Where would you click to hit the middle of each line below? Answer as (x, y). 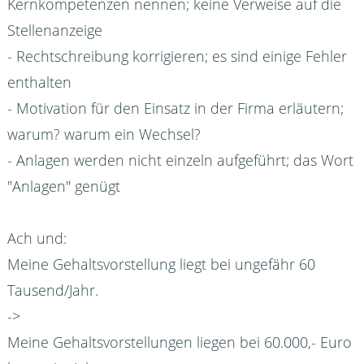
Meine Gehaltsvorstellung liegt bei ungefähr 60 (161, 264)
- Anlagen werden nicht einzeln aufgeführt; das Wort (180, 160)
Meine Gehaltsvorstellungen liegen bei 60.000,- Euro (179, 342)
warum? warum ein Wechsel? (104, 134)
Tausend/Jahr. (52, 290)
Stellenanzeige (54, 30)
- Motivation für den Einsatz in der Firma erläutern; (175, 108)
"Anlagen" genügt (63, 186)
